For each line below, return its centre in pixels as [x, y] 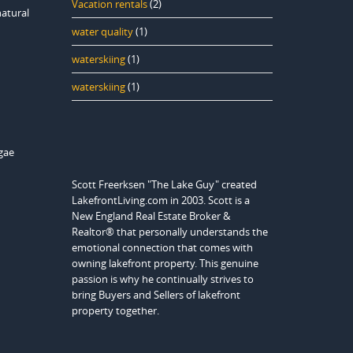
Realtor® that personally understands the [170, 232]
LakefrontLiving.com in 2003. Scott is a [161, 200]
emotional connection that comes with [162, 247]
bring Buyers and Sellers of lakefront [156, 295]
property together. [115, 310]
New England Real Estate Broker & [151, 216]
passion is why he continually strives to [163, 279]
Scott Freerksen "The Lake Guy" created [164, 184]
